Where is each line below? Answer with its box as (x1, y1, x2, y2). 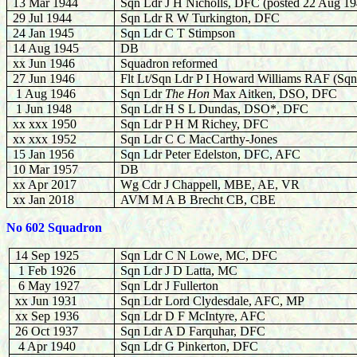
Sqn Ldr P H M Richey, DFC (120, 117, 269, 131)
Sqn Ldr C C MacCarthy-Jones (120, 132, 278, 146)
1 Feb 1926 (15, 264, 76, 277)
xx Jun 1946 (13, 57, 76, 70)
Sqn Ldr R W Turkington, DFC (120, 11, 280, 25)
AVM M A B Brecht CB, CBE (120, 193, 277, 206)
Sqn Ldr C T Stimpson (120, 26, 236, 40)
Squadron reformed (120, 57, 218, 70)
